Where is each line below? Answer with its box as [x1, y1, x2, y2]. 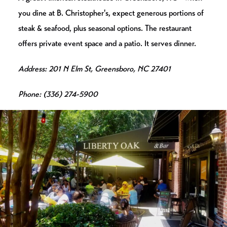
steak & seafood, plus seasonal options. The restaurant [18, 23, 192, 33]
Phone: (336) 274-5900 [18, 89, 98, 99]
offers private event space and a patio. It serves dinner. [18, 38, 196, 48]
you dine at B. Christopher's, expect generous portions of [18, 8, 204, 18]
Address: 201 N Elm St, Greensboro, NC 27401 [18, 63, 171, 73]
